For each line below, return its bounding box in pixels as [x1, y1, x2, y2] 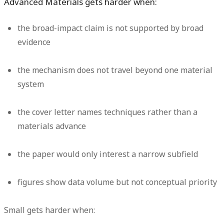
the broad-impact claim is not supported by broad [17, 22, 204, 33]
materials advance [17, 120, 86, 131]
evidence [17, 36, 51, 47]
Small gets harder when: [4, 204, 95, 215]
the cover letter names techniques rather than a [17, 106, 198, 117]
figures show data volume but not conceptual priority [17, 176, 217, 187]
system [17, 78, 44, 89]
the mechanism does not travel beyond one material [17, 64, 213, 75]
